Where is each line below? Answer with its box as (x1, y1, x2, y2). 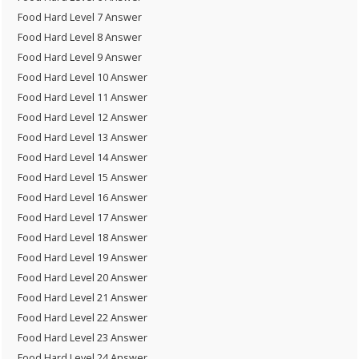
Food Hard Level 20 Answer (18, 270, 147, 284)
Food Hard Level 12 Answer (18, 110, 147, 124)
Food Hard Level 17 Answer (18, 210, 147, 224)
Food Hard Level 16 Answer (18, 190, 147, 204)
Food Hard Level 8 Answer (18, 30, 142, 44)
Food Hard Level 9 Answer (18, 50, 142, 64)
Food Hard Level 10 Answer (18, 70, 147, 84)
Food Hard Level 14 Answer (18, 150, 147, 164)
